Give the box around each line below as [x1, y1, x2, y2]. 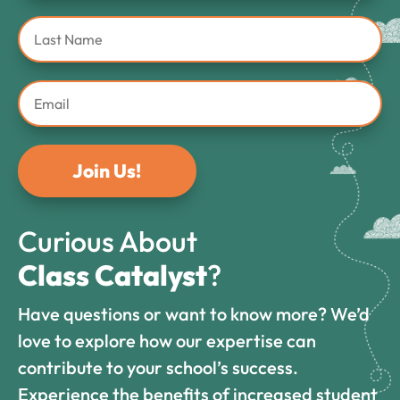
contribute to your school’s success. [18, 356, 298, 379]
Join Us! [72, 159, 142, 183]
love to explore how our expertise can [18, 329, 316, 353]
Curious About [18, 223, 197, 260]
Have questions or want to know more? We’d [18, 303, 370, 326]
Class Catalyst [18, 257, 207, 294]
